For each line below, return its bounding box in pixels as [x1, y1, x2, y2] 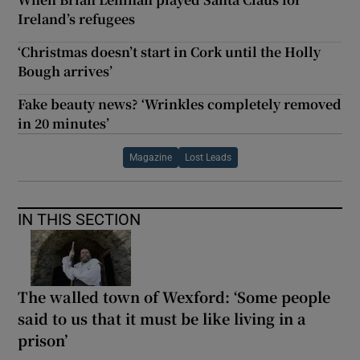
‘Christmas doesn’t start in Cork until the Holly [18, 42, 321, 61]
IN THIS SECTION [18, 211, 141, 227]
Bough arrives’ [18, 61, 113, 80]
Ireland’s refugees [18, 9, 136, 28]
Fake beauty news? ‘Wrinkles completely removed [18, 94, 342, 113]
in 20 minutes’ [18, 113, 110, 133]
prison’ [18, 329, 68, 350]
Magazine [129, 152, 172, 162]
